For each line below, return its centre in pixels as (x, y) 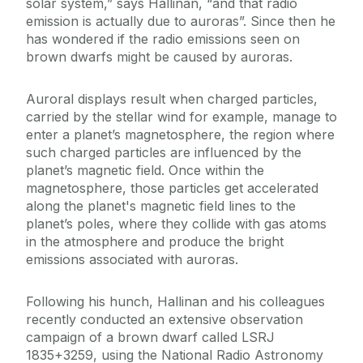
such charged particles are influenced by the (164, 153)
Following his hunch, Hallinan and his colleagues (175, 302)
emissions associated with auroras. (132, 260)
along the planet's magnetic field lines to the (161, 206)
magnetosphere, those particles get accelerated (172, 188)
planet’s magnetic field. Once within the (145, 171)
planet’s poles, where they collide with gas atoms (176, 224)
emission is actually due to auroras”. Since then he (181, 21)
